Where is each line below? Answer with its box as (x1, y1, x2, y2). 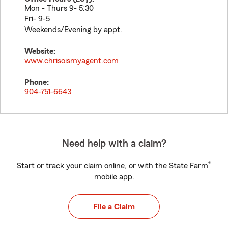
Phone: (24, 78, 49, 87)
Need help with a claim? (62, 138, 166, 149)
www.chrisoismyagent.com (24, 56, 119, 65)
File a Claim (93, 203, 135, 211)
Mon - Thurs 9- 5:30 (24, 4, 94, 12)
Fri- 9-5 (24, 15, 50, 23)
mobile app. (94, 173, 134, 181)
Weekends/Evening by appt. (24, 25, 122, 34)
